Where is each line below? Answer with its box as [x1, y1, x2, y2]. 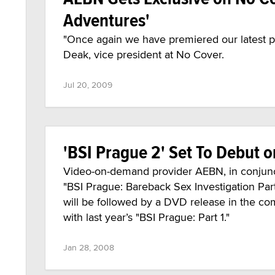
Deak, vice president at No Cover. [63, 47, 224, 62]
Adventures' [63, 7, 150, 33]
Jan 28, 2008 [63, 241, 114, 254]
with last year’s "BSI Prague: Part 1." [63, 209, 230, 225]
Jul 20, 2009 [63, 79, 112, 91]
